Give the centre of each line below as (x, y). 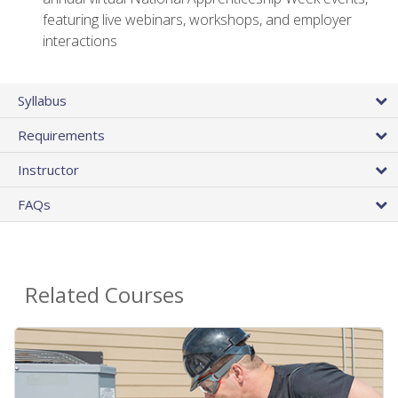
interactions (80, 41)
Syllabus (42, 101)
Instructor (48, 170)
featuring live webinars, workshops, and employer (197, 20)
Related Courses (104, 295)
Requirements (61, 135)
